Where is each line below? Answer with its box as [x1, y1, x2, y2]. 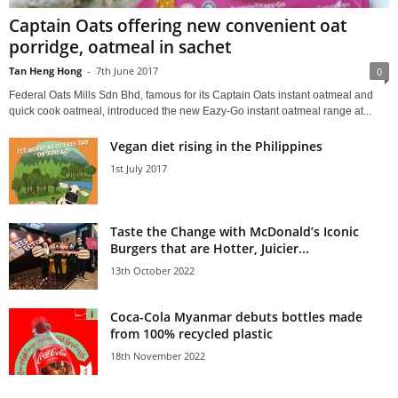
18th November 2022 [110, 349, 205, 363]
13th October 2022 [110, 264, 195, 278]
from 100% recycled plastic [110, 325, 273, 343]
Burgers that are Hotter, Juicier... [110, 240, 309, 258]
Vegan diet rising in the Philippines [110, 138, 322, 155]
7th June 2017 [96, 64, 158, 78]
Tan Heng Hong [9, 64, 82, 78]
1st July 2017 [110, 162, 167, 176]
